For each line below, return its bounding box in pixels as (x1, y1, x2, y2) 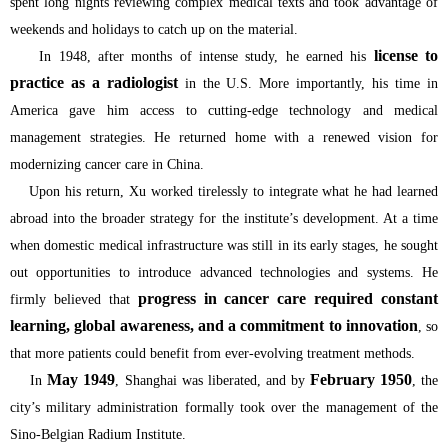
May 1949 (47, 370, 116, 388)
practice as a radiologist (10, 73, 178, 91)
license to (373, 46, 439, 64)
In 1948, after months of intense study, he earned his (10, 48, 374, 64)
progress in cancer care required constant (137, 289, 438, 307)
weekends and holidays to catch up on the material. (10, 21, 298, 37)
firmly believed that (10, 291, 138, 307)
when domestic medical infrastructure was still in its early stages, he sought (10, 237, 438, 253)
